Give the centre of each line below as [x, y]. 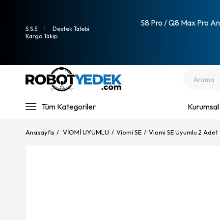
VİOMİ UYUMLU [86, 132]
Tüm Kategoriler [69, 107]
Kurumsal [203, 107]
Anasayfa [40, 132]
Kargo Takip [41, 36]
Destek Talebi [71, 29]
